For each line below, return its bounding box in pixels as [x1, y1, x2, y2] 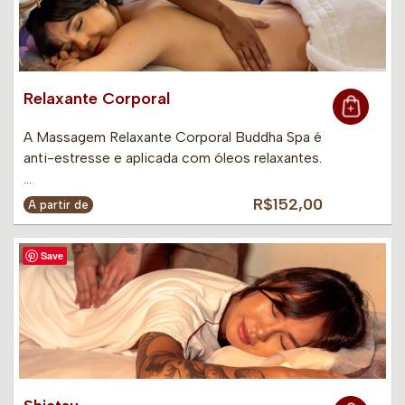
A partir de [28, 198, 89, 212]
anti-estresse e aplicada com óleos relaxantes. [24, 149, 322, 167]
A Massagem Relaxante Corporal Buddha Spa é [24, 128, 322, 146]
